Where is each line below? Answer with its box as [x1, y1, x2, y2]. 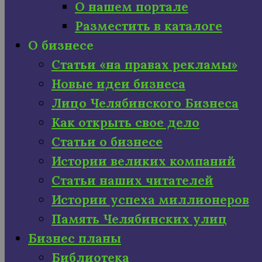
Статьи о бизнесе [51, 134, 163, 150]
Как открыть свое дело [51, 115, 199, 130]
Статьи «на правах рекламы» [51, 57, 237, 73]
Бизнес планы [28, 230, 121, 246]
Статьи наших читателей [51, 173, 213, 188]
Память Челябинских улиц [51, 211, 227, 227]
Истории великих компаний [51, 153, 236, 169]
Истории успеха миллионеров [51, 192, 249, 208]
